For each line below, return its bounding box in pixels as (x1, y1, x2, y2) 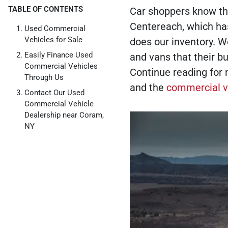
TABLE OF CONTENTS (8, 5, 83, 14)
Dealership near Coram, (24, 110, 104, 120)
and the (129, 81, 166, 94)
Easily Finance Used (24, 50, 93, 60)
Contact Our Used (24, 88, 84, 97)
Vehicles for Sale (24, 35, 82, 44)
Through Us (24, 73, 64, 82)
